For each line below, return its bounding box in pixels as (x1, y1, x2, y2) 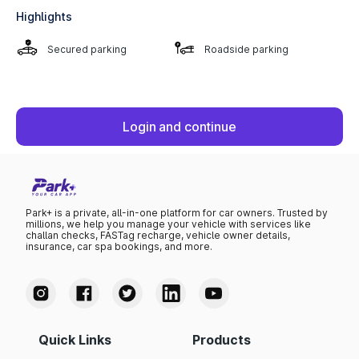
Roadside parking (204, 42, 289, 55)
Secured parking (47, 42, 127, 55)
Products (192, 332, 251, 349)
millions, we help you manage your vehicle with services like (26, 218, 311, 231)
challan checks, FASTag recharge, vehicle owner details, (26, 229, 290, 242)
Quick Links (38, 332, 111, 349)
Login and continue (123, 119, 236, 135)
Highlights (16, 10, 72, 23)
